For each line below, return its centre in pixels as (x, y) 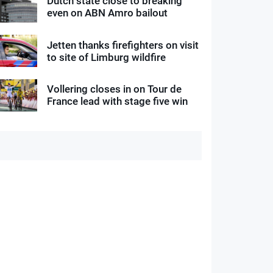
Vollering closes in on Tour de (115, 89)
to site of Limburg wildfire (107, 57)
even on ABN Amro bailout (108, 12)
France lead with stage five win (118, 101)
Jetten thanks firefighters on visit (123, 45)
